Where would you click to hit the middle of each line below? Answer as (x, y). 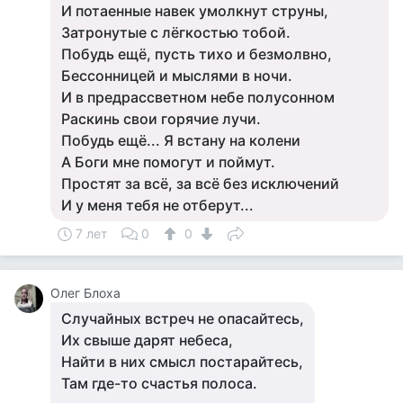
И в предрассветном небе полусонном (198, 97)
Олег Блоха (85, 293)
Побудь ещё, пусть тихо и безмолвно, (197, 54)
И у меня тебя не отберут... (157, 205)
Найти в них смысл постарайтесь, (182, 362)
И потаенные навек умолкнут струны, (195, 11)
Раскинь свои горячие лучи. (161, 119)
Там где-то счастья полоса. (159, 383)
